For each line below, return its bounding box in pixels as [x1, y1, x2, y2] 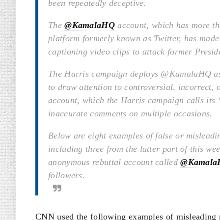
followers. [48, 170, 85, 180]
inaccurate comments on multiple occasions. [48, 109, 213, 118]
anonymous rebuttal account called [48, 157, 181, 167]
